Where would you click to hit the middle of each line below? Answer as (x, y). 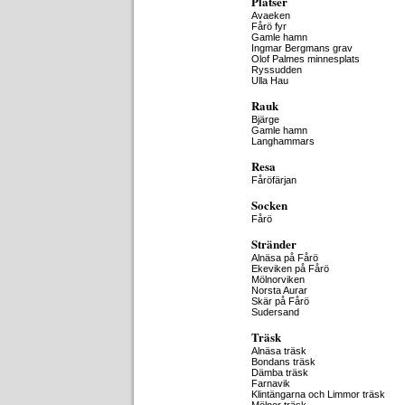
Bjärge (265, 119)
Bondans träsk (283, 362)
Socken (269, 205)
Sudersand (275, 312)
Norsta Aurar (279, 290)
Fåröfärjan (274, 180)
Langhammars (283, 141)
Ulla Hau (270, 80)
